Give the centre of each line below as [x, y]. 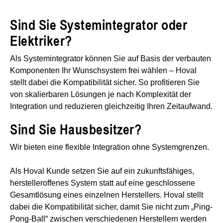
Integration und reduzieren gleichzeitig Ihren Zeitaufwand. [111, 106]
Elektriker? [41, 40]
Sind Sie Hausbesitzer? [76, 129]
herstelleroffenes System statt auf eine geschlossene [103, 183]
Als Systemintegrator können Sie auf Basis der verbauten [111, 58]
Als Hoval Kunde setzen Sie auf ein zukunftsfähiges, [102, 171]
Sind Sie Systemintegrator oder [99, 24]
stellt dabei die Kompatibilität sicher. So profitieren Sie [105, 82]
